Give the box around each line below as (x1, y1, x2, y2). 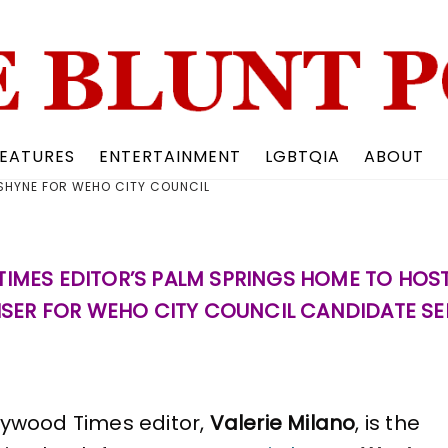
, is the (355, 408, 421, 437)
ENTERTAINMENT (98, 145, 241, 169)
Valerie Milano (209, 408, 356, 437)
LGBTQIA (265, 145, 341, 169)
